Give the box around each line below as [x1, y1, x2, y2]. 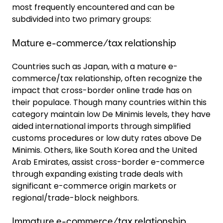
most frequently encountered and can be [12, 1, 175, 13]
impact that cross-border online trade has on [12, 85, 192, 96]
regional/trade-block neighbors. [12, 192, 139, 204]
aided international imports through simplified [12, 120, 191, 132]
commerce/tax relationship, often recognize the [12, 73, 202, 84]
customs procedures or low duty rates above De [12, 132, 202, 144]
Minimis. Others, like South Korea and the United [12, 144, 197, 156]
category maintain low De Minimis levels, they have [12, 109, 211, 120]
